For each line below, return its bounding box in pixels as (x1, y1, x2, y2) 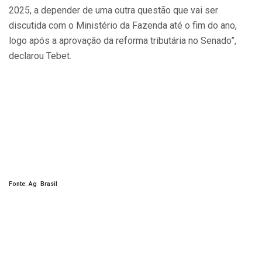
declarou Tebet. (9, 50, 71, 62)
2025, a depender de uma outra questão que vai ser (9, 5, 218, 16)
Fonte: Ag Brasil (9, 180, 57, 188)
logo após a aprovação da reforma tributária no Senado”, (9, 35, 236, 47)
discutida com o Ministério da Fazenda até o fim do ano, (9, 20, 237, 32)
